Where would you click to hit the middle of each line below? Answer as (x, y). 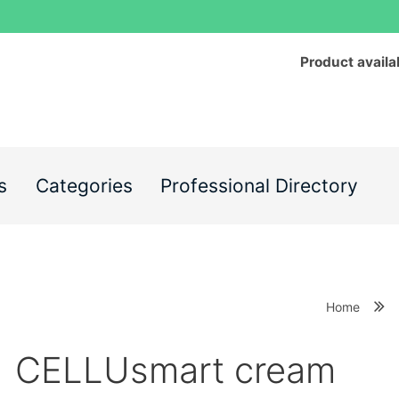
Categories (84, 186)
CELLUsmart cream (176, 370)
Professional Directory (259, 186)
